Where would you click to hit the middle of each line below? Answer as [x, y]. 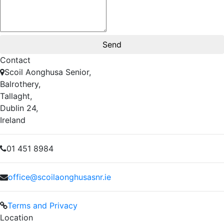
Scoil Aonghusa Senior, [48, 72]
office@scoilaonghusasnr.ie [59, 177]
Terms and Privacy [42, 205]
